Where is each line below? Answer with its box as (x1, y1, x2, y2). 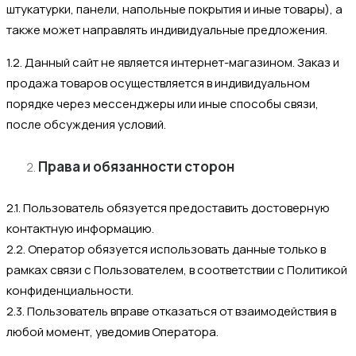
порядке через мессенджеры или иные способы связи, (6, 95, 319, 112)
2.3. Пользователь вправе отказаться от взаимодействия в (6, 302, 336, 319)
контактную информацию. (6, 219, 154, 237)
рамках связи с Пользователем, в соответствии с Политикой (6, 261, 347, 278)
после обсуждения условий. (6, 115, 166, 133)
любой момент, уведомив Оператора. (6, 323, 219, 340)
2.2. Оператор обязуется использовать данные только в (6, 240, 326, 257)
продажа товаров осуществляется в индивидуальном (6, 74, 310, 91)
